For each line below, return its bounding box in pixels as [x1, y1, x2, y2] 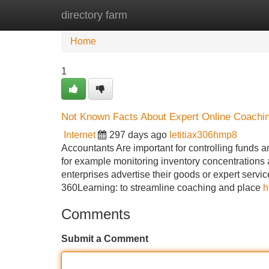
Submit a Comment [61, 234, 148, 244]
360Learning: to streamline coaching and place [61, 183, 263, 193]
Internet [64, 130, 95, 140]
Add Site [216, 10, 252, 20]
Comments [61, 206, 130, 222]
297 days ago [109, 130, 167, 140]
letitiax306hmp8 [169, 130, 237, 140]
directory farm [61, 9, 127, 21]
